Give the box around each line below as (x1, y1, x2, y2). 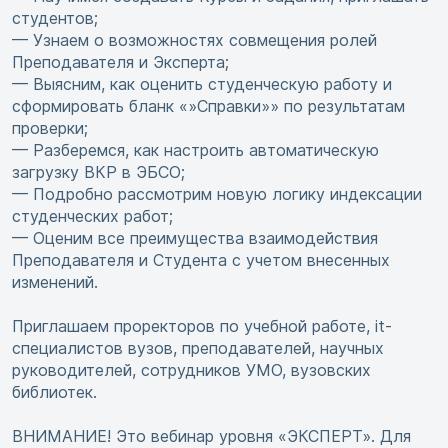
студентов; (12, 8, 98, 29)
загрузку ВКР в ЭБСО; (12, 162, 185, 183)
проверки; (12, 118, 88, 139)
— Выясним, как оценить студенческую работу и (12, 74, 392, 95)
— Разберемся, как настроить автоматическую (12, 140, 379, 161)
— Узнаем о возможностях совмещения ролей (12, 30, 377, 51)
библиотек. (12, 382, 97, 403)
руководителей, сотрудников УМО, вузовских (12, 360, 371, 381)
